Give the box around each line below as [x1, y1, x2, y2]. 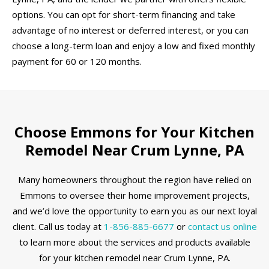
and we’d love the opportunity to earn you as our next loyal [12, 204, 257, 217]
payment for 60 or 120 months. [12, 55, 142, 67]
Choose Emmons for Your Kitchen [14, 122, 255, 142]
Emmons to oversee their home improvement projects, [19, 189, 250, 201]
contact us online [187, 220, 257, 232]
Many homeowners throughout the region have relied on [17, 173, 252, 186]
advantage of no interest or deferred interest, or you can [12, 23, 249, 36]
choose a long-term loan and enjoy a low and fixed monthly [12, 39, 255, 52]
